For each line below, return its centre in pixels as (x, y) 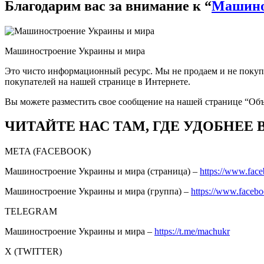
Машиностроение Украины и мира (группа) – (98, 192)
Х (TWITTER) (33, 252)
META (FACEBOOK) (48, 151)
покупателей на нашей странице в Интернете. (98, 81)
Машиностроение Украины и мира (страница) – (102, 171)
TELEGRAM (31, 212)
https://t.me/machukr (192, 232)
